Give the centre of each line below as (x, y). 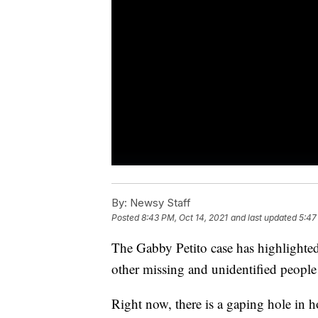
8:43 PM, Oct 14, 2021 (185, 218)
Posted (126, 218)
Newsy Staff (159, 203)
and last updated (264, 218)
